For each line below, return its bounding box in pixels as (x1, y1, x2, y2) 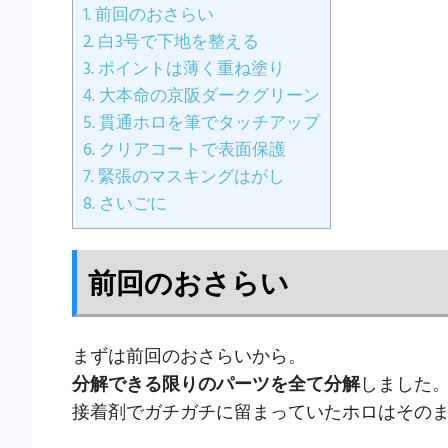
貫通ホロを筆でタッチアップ (95, 110, 320, 138)
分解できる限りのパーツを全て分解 (72, 370, 360, 400)
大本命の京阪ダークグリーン (95, 83, 320, 111)
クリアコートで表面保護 (95, 137, 286, 165)
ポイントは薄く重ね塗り (94, 56, 285, 84)
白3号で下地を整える (94, 29, 259, 57)
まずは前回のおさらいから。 (72, 342, 306, 372)
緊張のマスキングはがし (94, 164, 285, 192)
